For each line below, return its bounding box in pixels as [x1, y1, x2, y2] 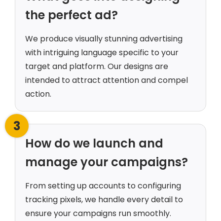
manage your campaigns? [25, 154, 188, 171]
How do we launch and [25, 135, 163, 152]
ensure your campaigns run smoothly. [25, 208, 171, 220]
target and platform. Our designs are [25, 61, 168, 73]
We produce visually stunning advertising [25, 33, 183, 45]
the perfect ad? [25, 7, 118, 24]
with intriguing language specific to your [25, 47, 179, 59]
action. [25, 88, 51, 100]
